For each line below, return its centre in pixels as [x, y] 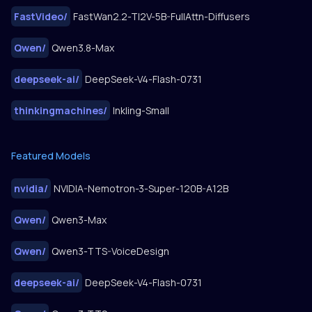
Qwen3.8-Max [83, 48]
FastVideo [39, 17]
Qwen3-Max [79, 220]
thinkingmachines [58, 111]
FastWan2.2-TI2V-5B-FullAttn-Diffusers [162, 17]
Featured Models [51, 156]
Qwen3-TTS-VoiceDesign [110, 251]
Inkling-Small [141, 111]
